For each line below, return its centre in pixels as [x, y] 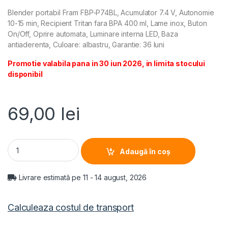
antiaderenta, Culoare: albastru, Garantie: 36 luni [86, 45]
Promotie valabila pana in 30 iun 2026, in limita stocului [107, 64]
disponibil [25, 74]
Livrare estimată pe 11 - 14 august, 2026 [82, 178]
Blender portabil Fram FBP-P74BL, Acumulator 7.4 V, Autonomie [111, 13]
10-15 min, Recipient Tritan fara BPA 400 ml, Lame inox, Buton [107, 23]
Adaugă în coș [145, 151]
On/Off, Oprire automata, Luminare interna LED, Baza [93, 34]
